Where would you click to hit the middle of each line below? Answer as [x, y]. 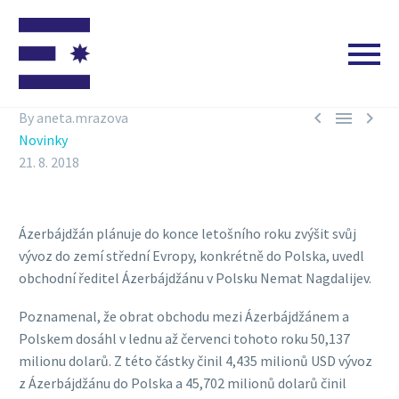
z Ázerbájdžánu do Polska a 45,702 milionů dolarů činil [183, 383]
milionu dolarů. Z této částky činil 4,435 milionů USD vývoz [195, 360]
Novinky [43, 140]
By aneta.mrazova [73, 118]
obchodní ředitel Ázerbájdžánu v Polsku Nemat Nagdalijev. [195, 278]
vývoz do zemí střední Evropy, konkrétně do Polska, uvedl [191, 256]
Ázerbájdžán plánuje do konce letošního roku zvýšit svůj [187, 233]
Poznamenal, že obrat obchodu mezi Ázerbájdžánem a [184, 316]
